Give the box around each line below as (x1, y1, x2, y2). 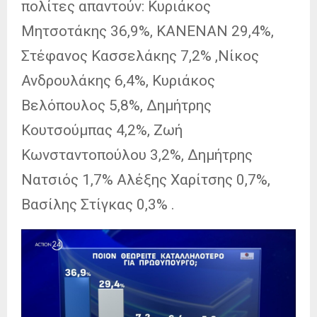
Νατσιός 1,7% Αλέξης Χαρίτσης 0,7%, (21, 171, 270, 188)
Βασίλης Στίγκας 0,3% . (21, 195, 175, 213)
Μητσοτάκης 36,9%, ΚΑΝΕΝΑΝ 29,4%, (21, 22, 274, 40)
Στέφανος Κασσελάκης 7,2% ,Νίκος (21, 47, 259, 64)
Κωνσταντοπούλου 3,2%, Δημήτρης (21, 146, 253, 163)
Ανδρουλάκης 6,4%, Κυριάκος (21, 71, 215, 89)
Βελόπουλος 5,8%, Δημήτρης (21, 96, 212, 114)
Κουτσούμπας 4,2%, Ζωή (21, 121, 183, 139)
